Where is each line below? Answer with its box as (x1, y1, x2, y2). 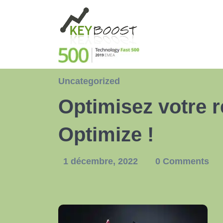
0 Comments (155, 156, 209, 166)
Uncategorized (58, 76, 120, 86)
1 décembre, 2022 (63, 156, 140, 166)
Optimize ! (58, 123, 154, 145)
